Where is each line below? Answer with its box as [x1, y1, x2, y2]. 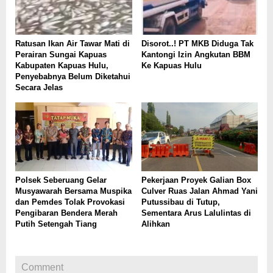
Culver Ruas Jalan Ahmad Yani [141, 186, 258, 196]
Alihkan [141, 219, 170, 229]
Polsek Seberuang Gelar [15, 175, 107, 185]
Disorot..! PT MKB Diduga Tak [141, 38, 253, 48]
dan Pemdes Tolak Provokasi [15, 197, 125, 207]
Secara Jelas [15, 82, 63, 92]
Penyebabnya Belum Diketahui [15, 71, 130, 81]
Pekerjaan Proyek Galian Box [141, 175, 251, 185]
